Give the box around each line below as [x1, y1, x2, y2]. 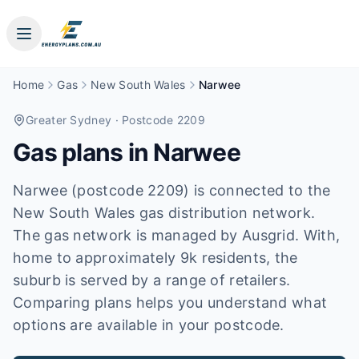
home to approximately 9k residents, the [13, 249, 298, 266]
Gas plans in [13, 138, 154, 167]
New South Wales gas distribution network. [13, 204, 316, 221]
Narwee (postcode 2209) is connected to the [13, 182, 331, 199]
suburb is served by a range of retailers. [13, 272, 291, 288]
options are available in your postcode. [13, 317, 284, 333]
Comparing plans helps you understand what [13, 294, 328, 311]
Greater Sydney [26, 113, 112, 127]
